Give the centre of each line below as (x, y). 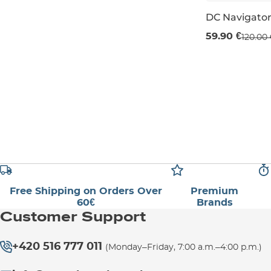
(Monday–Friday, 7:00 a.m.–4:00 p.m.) (184, 247)
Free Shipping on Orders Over (86, 191)
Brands (214, 202)
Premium (215, 191)
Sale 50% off (244, 31)
